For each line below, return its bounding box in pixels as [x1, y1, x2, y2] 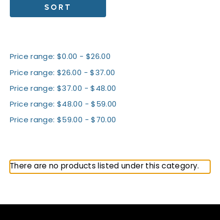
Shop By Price [10, 34, 64, 42]
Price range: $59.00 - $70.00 [10, 116, 116, 124]
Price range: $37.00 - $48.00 [10, 85, 116, 93]
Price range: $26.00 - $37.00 [10, 69, 115, 77]
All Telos [10, 142, 47, 152]
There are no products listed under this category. [10, 163, 199, 171]
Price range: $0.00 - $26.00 [10, 54, 111, 61]
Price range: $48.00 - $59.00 [10, 101, 117, 109]
